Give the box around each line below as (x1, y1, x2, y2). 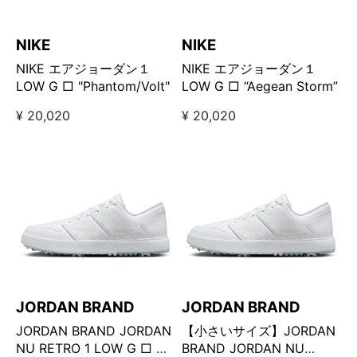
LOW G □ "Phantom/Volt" (16, 78, 170, 95)
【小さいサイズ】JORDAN (182, 323, 336, 339)
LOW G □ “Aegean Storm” (182, 78, 339, 95)
